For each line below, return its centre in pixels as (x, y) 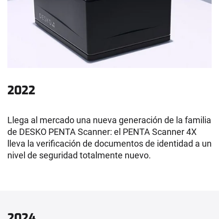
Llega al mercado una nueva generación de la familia (109, 120)
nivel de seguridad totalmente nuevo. (79, 155)
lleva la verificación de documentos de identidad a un (109, 143)
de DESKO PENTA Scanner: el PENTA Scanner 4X (102, 131)
